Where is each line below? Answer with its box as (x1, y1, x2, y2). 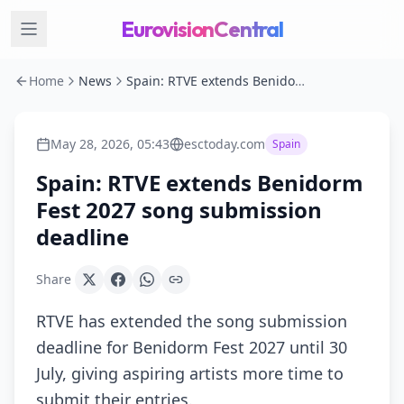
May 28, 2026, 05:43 (50, 135, 170, 152)
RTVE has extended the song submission (36, 310, 347, 332)
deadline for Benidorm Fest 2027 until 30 (36, 336, 347, 358)
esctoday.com (184, 135, 265, 152)
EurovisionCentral (121, 15, 283, 42)
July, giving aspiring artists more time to (36, 363, 344, 384)
